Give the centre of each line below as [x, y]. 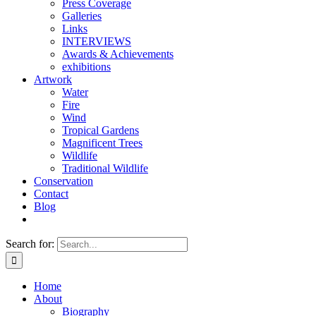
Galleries [82, 16]
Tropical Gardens [101, 130]
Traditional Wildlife [105, 168]
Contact [51, 194]
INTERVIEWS [97, 41]
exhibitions [86, 67]
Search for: [30, 244]
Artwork [53, 79]
